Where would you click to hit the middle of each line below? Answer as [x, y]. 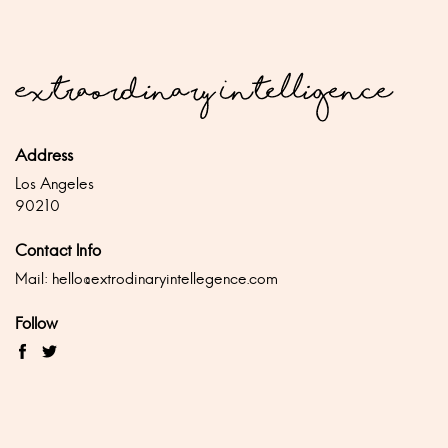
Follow [36, 323]
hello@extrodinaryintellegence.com [165, 278]
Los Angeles [54, 183]
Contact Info [58, 250]
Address [44, 155]
